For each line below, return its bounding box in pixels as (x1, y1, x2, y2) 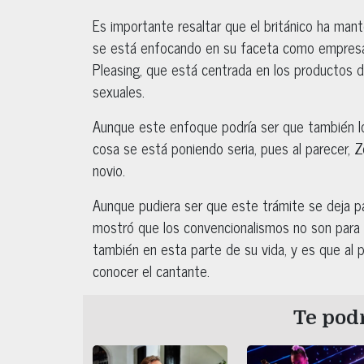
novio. (93, 157, 125, 182)
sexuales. (93, 78, 145, 103)
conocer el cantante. (93, 258, 214, 283)
